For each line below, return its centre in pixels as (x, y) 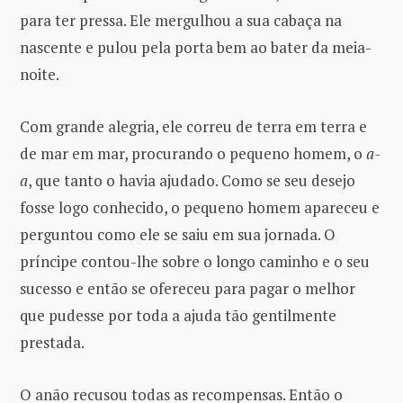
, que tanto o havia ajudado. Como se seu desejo (192, 180)
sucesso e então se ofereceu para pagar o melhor (188, 288)
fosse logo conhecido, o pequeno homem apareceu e (200, 207)
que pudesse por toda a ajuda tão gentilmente (178, 315)
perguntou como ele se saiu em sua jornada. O (178, 234)
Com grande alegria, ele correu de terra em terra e (193, 126)
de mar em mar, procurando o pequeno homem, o (193, 153)
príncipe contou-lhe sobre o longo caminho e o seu (195, 261)
